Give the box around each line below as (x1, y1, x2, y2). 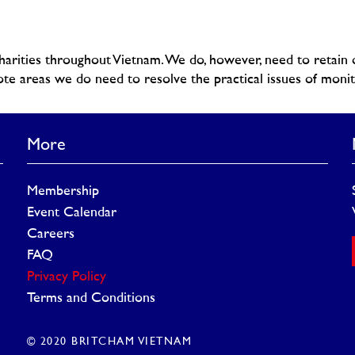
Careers (26, 227, 74, 241)
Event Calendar (26, 206, 116, 219)
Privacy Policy (26, 270, 106, 284)
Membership (26, 185, 99, 198)
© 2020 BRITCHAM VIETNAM (26, 336, 193, 347)
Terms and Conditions (26, 292, 155, 305)
